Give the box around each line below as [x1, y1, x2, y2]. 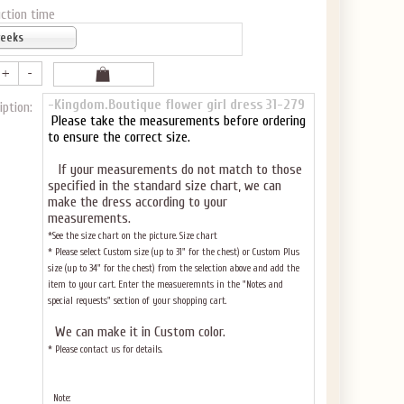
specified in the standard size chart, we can [48, 178, 281, 194]
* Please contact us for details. [48, 344, 162, 355]
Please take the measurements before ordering [48, 113, 306, 129]
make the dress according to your [48, 194, 227, 210]
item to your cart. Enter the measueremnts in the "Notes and [48, 279, 283, 290]
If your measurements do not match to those [48, 161, 302, 178]
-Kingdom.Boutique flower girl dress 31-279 [48, 96, 305, 113]
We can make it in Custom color [48, 324, 223, 340]
